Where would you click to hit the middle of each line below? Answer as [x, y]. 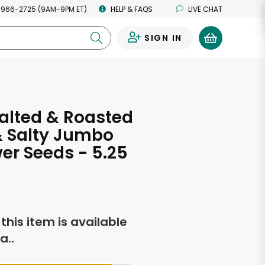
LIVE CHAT [205, 9]
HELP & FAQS [132, 9]
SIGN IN [163, 38]
